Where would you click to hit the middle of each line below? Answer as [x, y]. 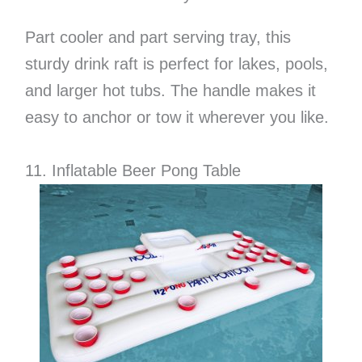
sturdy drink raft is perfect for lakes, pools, [176, 63]
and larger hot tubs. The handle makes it [170, 90]
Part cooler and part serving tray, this [158, 37]
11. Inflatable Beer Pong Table [133, 171]
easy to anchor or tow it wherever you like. [177, 117]
